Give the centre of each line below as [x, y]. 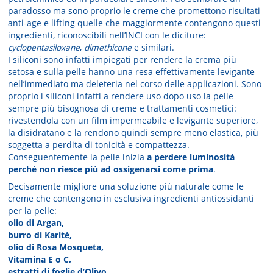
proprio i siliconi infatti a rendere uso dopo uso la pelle [121, 96]
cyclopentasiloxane [44, 48]
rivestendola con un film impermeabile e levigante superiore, [133, 121]
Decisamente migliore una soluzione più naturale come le [126, 186]
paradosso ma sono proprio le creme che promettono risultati [134, 11]
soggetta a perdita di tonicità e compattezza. [99, 145]
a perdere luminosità [191, 157]
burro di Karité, [40, 235]
